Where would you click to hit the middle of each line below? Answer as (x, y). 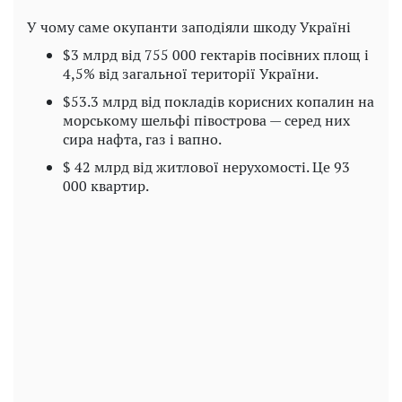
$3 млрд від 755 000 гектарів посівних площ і (216, 55)
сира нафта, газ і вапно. (142, 140)
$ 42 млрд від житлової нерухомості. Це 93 (206, 167)
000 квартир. (106, 186)
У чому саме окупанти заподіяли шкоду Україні (189, 27)
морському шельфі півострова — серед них (206, 121)
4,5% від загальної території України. (191, 74)
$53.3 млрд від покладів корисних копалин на (218, 102)
